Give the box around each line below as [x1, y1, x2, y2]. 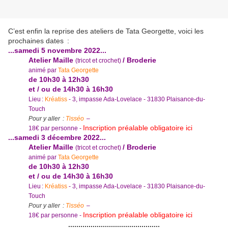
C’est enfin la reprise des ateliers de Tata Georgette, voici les [8, 27, 204, 36]
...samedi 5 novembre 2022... [8, 46, 106, 55]
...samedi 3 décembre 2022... [8, 133, 106, 142]
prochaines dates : [8, 37, 69, 45]
